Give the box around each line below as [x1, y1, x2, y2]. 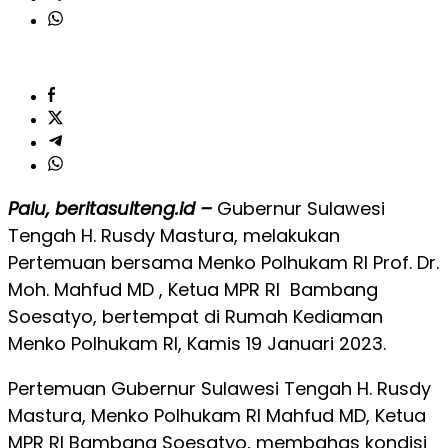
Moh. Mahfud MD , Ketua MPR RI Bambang [8, 277, 378, 302]
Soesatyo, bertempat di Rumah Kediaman [8, 304, 383, 329]
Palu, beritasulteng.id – [8, 196, 212, 221]
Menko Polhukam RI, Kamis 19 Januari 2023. [8, 331, 386, 356]
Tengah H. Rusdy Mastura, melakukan [8, 223, 340, 248]
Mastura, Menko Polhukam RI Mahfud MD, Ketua [8, 403, 426, 428]
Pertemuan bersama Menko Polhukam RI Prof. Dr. [8, 250, 439, 275]
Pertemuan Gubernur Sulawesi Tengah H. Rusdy [8, 376, 431, 401]
